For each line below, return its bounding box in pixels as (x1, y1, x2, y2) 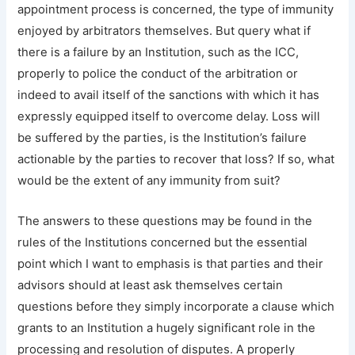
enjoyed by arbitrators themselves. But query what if (17, 24, 311, 39)
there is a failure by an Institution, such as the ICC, (17, 45, 300, 60)
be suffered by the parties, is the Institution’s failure (17, 131, 307, 146)
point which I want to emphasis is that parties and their (17, 257, 324, 272)
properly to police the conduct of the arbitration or (17, 67, 299, 82)
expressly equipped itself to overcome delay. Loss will (17, 109, 321, 124)
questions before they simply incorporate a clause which (17, 300, 335, 315)
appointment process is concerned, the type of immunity (17, 2, 334, 17)
